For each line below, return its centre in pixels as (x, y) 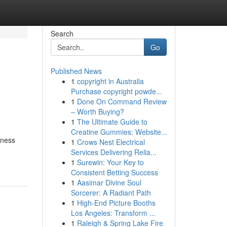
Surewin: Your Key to (110, 162)
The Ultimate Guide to (112, 122)
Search (62, 33)
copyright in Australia (110, 81)
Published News (76, 71)
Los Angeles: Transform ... (113, 213)
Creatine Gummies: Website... (119, 132)
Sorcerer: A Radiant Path (111, 193)
